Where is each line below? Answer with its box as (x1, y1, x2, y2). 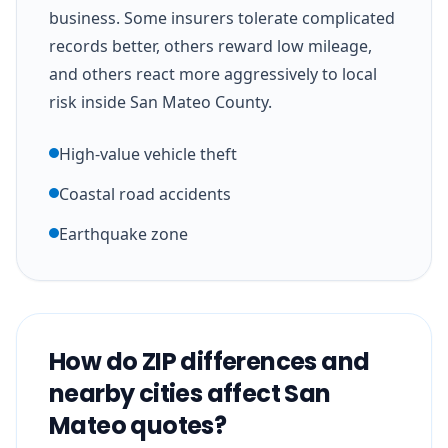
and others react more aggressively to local (49, 62, 377, 85)
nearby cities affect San (49, 376, 331, 410)
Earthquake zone (59, 222, 188, 245)
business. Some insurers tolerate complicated (49, 6, 395, 29)
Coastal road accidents (59, 182, 231, 205)
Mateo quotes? (49, 408, 227, 442)
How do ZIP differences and (49, 344, 370, 378)
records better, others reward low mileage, (49, 34, 372, 57)
